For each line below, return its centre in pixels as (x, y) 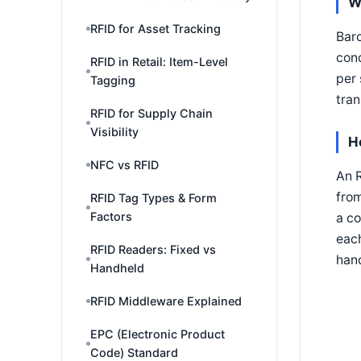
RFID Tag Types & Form (154, 198)
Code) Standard (134, 353)
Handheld (117, 268)
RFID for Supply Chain (151, 113)
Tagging (113, 80)
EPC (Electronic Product (158, 334)
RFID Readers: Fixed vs (153, 249)
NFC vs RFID (124, 165)
